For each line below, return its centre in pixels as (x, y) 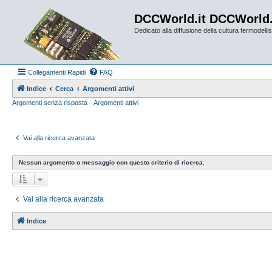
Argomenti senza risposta (50, 103)
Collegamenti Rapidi (57, 72)
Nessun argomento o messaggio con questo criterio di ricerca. (112, 162)
